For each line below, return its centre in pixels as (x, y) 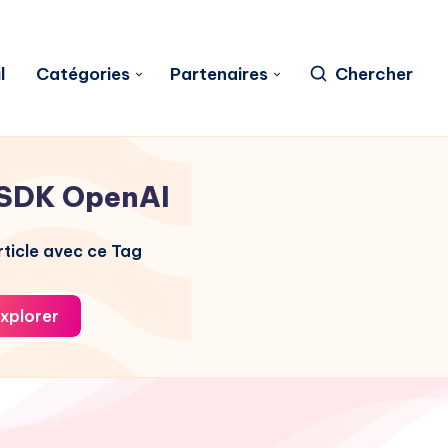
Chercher (374, 73)
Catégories (83, 73)
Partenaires (219, 73)
